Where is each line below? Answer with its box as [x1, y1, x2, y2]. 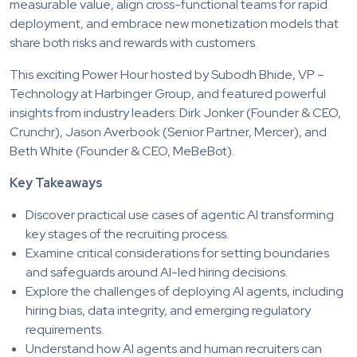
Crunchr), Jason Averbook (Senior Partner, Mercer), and [10, 123, 327, 140]
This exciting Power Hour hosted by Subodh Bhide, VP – [10, 65, 324, 83]
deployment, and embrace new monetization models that [10, 14, 339, 32]
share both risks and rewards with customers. [10, 33, 257, 51]
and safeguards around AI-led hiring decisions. [25, 263, 288, 280]
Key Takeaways [10, 174, 103, 191]
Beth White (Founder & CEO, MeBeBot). [10, 142, 234, 159]
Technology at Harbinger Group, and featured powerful [10, 84, 326, 102]
